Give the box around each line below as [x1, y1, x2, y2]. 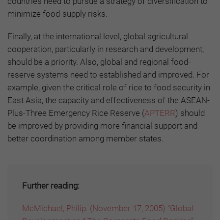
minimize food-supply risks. [7, 8, 110, 19]
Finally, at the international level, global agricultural [7, 31, 188, 41]
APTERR [144, 108, 175, 118]
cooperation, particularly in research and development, [7, 44, 204, 54]
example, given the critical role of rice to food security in [7, 82, 210, 92]
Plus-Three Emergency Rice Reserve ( [7, 108, 144, 118]
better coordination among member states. [7, 133, 164, 143]
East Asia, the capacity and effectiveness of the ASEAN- [7, 95, 210, 105]
